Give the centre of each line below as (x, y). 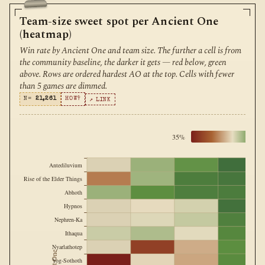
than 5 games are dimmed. (63, 87)
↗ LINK (101, 100)
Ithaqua (74, 233)
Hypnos (73, 206)
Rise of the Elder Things (53, 178)
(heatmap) (46, 34)
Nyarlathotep (67, 247)
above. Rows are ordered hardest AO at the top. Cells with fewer (127, 75)
